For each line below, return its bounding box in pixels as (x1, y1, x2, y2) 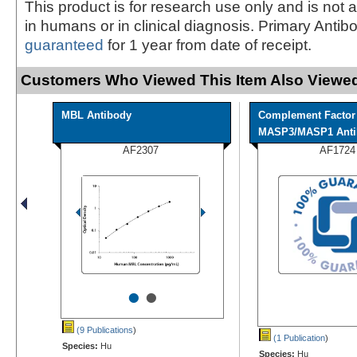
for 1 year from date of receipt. (104, 36, 312, 53)
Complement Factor (258, 108, 355, 121)
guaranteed (25, 36, 104, 53)
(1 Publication (271, 332, 325, 343)
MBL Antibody (61, 108, 131, 121)
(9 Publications (74, 324, 133, 335)
